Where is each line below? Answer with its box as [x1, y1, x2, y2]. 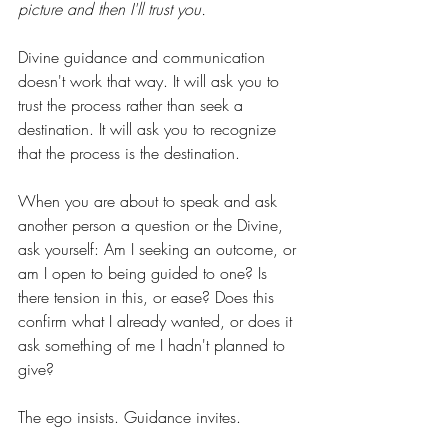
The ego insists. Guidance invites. [18, 406, 246, 429]
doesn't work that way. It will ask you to [18, 70, 284, 93]
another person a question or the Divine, [18, 214, 288, 237]
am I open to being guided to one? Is [18, 262, 272, 285]
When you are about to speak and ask [18, 190, 282, 213]
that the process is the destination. [18, 142, 240, 165]
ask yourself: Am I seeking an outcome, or [18, 238, 301, 261]
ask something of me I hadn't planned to [18, 334, 290, 357]
